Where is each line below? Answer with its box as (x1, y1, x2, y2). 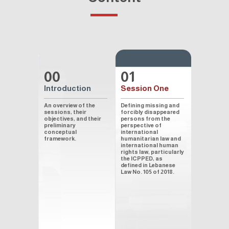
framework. (44, 135, 76, 142)
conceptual (44, 128, 77, 135)
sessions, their (44, 108, 86, 115)
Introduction (44, 83, 91, 93)
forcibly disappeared (121, 108, 179, 115)
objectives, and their (44, 115, 101, 122)
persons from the (121, 115, 170, 122)
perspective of (121, 122, 162, 128)
